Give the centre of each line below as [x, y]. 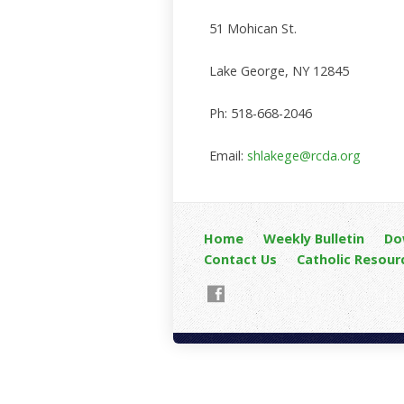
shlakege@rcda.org [304, 156]
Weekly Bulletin [313, 239]
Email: [228, 156]
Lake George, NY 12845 [279, 71]
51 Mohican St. [253, 28]
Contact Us [240, 260]
